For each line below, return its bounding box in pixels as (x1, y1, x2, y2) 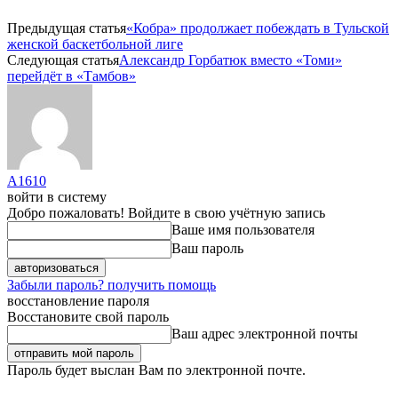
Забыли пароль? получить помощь (7, 276, 216, 292)
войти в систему (7, 188, 107, 204)
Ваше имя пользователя (171, 221, 314, 237)
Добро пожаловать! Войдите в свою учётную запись (7, 204, 325, 220)
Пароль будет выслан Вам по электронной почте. (7, 362, 306, 378)
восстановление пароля (7, 292, 149, 308)
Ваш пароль (171, 240, 243, 256)
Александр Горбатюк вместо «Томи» (119, 52, 342, 68)
